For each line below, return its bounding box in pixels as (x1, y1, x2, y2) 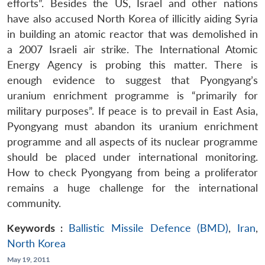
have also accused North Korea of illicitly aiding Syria (7, 12, 258, 25)
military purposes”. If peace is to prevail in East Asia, (7, 104, 258, 117)
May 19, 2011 (7, 254, 50, 264)
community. (7, 196, 61, 209)
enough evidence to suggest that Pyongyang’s (7, 73, 258, 86)
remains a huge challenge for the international (7, 181, 258, 194)
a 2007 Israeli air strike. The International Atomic (7, 43, 258, 56)
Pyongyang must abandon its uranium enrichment (7, 119, 258, 132)
